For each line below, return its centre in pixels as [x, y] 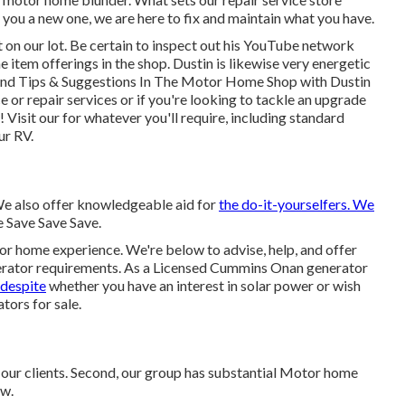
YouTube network [299, 45]
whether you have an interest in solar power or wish [203, 285]
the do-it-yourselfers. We [297, 204]
